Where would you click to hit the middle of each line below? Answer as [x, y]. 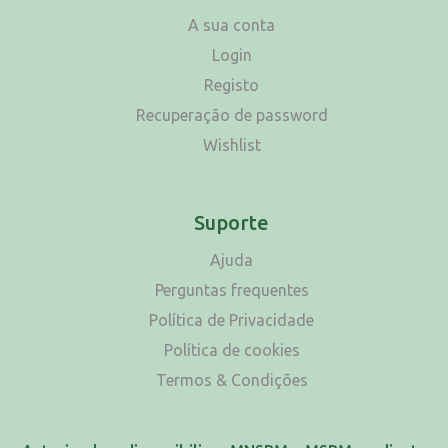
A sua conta [231, 25]
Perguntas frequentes [231, 290]
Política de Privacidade [231, 320]
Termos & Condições [231, 380]
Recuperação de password [231, 115]
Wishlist [231, 145]
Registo [231, 85]
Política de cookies [231, 350]
